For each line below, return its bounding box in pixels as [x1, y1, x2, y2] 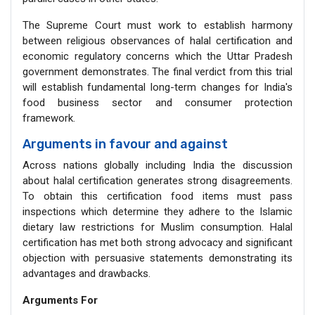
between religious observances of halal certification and [22, 34, 292, 47]
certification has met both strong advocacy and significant [22, 236, 292, 249]
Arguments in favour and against [22, 136, 228, 152]
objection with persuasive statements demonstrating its [22, 251, 292, 264]
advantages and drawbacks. [22, 266, 150, 280]
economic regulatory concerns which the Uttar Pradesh [22, 49, 292, 63]
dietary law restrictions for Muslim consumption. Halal [22, 220, 292, 233]
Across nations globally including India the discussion [22, 158, 292, 172]
